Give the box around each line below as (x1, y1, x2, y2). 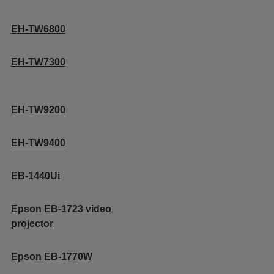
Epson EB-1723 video (10, 204, 111, 214)
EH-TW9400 (10, 138, 65, 148)
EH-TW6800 (10, 24, 65, 34)
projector (10, 218, 53, 229)
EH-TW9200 (10, 105, 65, 115)
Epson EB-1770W (10, 251, 92, 262)
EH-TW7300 (10, 57, 65, 67)
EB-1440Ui (10, 171, 60, 181)
